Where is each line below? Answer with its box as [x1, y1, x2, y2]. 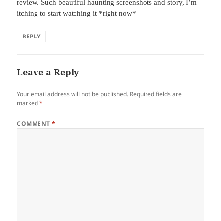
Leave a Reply [17, 66, 79, 78]
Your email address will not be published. [17, 90, 129, 99]
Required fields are [130, 90, 182, 99]
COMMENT [17, 119, 52, 128]
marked [17, 99, 40, 108]
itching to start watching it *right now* [17, 9, 137, 18]
